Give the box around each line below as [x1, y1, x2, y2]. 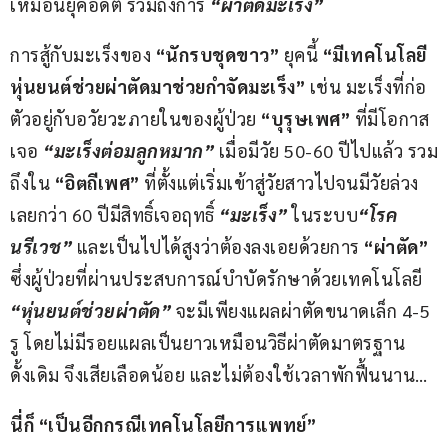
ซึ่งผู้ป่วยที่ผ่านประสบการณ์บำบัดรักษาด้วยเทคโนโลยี [10, 267, 427, 291]
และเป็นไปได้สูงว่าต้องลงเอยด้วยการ [76, 235, 364, 259]
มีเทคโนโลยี [332, 43, 427, 67]
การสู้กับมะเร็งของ [10, 43, 156, 67]
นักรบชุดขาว [165, 43, 270, 67]
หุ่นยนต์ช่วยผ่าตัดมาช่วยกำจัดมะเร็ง [10, 75, 296, 99]
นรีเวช [10, 235, 62, 259]
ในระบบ [292, 203, 358, 227]
